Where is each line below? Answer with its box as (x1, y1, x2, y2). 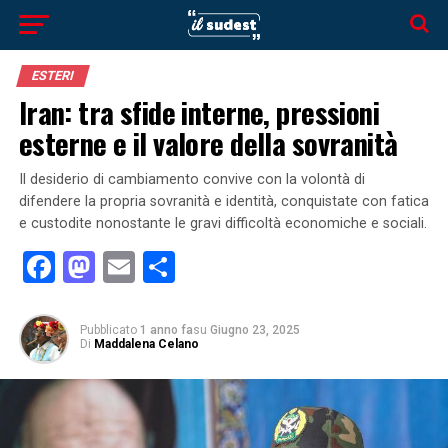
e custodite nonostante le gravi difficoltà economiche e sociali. (18, 215, 427, 232)
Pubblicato (79, 323, 137, 337)
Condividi (174, 248, 301, 286)
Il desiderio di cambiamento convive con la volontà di (18, 171, 365, 188)
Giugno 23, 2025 (209, 323, 300, 337)
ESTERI (29, 68, 76, 83)
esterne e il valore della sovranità (18, 122, 398, 164)
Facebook (54, 248, 188, 286)
